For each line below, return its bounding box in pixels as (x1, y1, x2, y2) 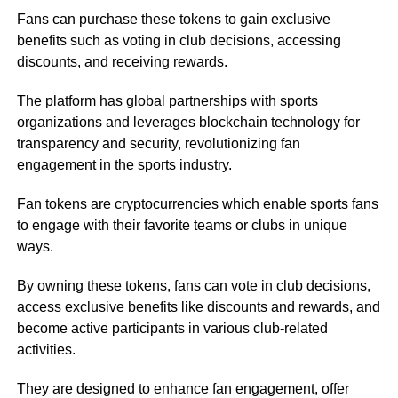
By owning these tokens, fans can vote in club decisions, (16, 278, 370, 294)
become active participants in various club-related (16, 321, 328, 337)
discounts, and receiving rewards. (16, 54, 231, 70)
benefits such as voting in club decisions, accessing (16, 33, 341, 49)
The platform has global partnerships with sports (16, 93, 318, 109)
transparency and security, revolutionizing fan (16, 136, 300, 152)
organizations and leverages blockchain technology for (16, 115, 360, 131)
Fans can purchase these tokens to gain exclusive (16, 12, 330, 28)
